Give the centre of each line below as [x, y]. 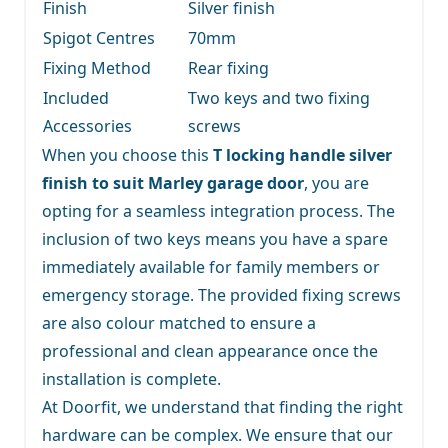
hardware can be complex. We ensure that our [217, 434]
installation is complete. [131, 378]
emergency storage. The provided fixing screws [221, 294]
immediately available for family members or [211, 266]
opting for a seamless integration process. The [218, 210]
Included [76, 97]
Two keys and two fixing [279, 97]
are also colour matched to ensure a [179, 322]
